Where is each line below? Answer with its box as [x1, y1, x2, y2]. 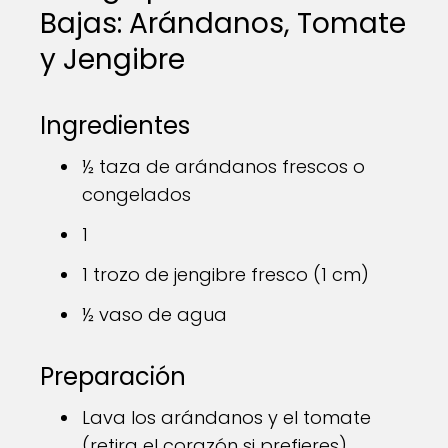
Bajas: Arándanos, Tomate [40, 4, 406, 43]
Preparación [40, 360, 186, 393]
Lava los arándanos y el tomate [82, 405, 371, 430]
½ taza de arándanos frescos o [82, 154, 365, 179]
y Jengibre [40, 40, 185, 79]
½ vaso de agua [82, 302, 227, 327]
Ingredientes [40, 109, 190, 142]
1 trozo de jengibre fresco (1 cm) [82, 262, 369, 287]
